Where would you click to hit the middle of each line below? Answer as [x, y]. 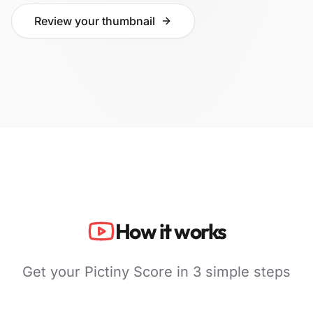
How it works [170, 231]
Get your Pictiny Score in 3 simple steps [156, 271]
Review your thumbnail [95, 21]
